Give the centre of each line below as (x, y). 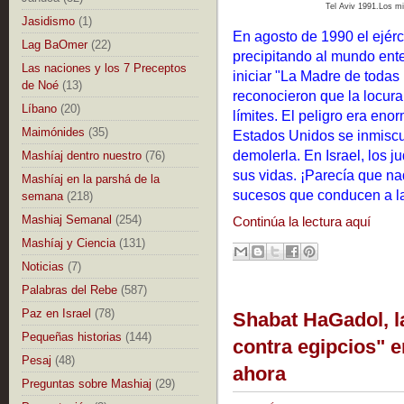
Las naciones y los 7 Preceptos (104, 68)
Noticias (43, 266)
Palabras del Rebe (69, 290)
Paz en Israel (56, 313)
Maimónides (53, 132)
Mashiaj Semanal (67, 220)
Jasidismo (48, 21)
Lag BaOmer (55, 45)
